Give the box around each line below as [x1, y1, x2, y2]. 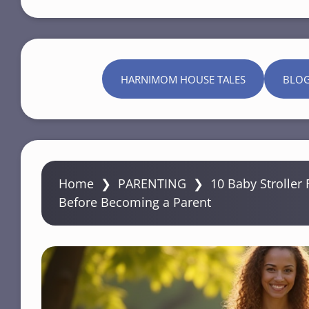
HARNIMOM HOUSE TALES [120, 72, 246, 86]
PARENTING [118, 175, 186, 192]
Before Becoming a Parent [59, 194, 211, 210]
